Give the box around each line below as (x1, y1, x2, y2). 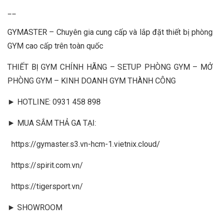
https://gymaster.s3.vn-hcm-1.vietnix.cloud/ (11, 139, 160, 149)
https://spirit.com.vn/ (11, 160, 83, 170)
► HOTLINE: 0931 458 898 (7, 97, 101, 107)
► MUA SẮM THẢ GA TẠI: (7, 118, 96, 128)
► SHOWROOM (7, 202, 62, 212)
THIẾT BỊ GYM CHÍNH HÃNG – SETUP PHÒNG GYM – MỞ (7, 62, 213, 72)
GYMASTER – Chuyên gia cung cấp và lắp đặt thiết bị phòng (7, 27, 213, 37)
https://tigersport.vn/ (11, 181, 83, 191)
